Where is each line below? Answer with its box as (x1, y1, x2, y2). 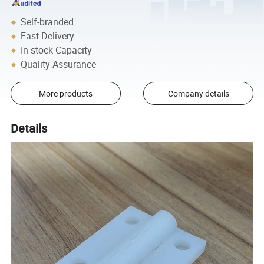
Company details (167, 88, 229, 100)
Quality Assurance (21, 58, 97, 71)
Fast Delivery (21, 29, 75, 43)
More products (38, 88, 93, 100)
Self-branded (21, 15, 74, 29)
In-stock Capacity (21, 44, 93, 57)
